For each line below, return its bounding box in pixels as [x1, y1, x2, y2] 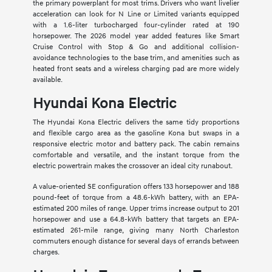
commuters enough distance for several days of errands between [32, 237, 240, 246]
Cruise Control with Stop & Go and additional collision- [32, 42, 240, 52]
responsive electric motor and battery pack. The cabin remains [32, 140, 240, 149]
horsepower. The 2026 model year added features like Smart [32, 32, 240, 41]
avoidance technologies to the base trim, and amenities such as [32, 53, 240, 63]
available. [32, 75, 63, 85]
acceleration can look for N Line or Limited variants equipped [32, 10, 240, 19]
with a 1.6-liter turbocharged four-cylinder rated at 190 [32, 21, 240, 30]
